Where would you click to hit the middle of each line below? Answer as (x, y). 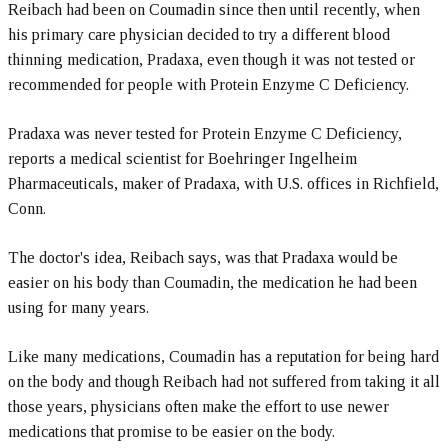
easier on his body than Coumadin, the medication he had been (212, 282)
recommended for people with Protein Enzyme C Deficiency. (208, 84)
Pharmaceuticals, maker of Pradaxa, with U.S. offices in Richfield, (223, 183)
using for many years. (78, 307)
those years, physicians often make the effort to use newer (198, 406)
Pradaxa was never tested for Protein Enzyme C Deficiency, (205, 133)
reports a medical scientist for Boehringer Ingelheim (182, 158)
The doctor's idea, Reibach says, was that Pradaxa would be (203, 257)
